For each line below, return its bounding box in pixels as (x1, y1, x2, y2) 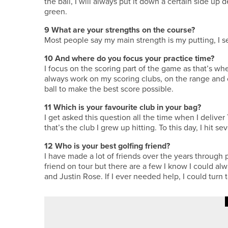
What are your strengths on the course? (51, 24, 195, 36)
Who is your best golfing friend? (55, 140, 170, 152)
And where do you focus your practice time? (55, 52, 214, 65)
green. (44, 6, 67, 17)
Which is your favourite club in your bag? (53, 101, 201, 113)
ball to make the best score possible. (44, 83, 174, 95)
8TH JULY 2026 (169, 213, 216, 222)
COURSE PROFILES (118, 214, 165, 222)
